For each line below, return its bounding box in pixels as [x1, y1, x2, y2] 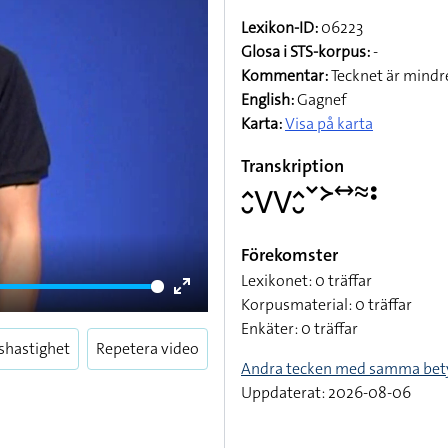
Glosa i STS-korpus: [241, 41, 370, 62]
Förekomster [241, 243, 338, 267]
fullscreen [182, 325, 250, 346]
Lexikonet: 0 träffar [241, 270, 372, 291]
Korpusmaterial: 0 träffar [241, 294, 412, 315]
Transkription [241, 154, 344, 178]
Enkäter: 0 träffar [241, 318, 358, 339]
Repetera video [96, 338, 199, 359]
